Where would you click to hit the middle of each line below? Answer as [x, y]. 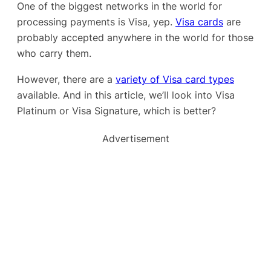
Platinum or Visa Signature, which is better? [116, 110]
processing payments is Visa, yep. [96, 22]
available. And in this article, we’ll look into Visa [126, 95]
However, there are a [66, 79]
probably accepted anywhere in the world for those [135, 38]
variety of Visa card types [175, 79]
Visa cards [199, 22]
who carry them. [54, 54]
